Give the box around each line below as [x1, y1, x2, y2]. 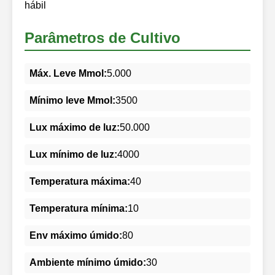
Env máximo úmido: [29, 230, 122, 241]
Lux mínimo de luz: [29, 149, 117, 160]
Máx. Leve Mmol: [29, 68, 107, 79]
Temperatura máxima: [29, 176, 130, 187]
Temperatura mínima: [29, 203, 128, 214]
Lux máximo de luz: [29, 122, 120, 133]
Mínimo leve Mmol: [29, 95, 115, 106]
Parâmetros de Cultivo [25, 29, 180, 46]
